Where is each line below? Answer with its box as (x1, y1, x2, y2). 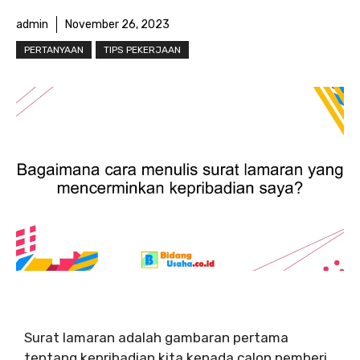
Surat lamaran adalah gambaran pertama (24, 329, 288, 346)
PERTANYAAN (24, 43, 84, 55)
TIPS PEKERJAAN (104, 43, 181, 55)
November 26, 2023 (65, 17, 170, 31)
